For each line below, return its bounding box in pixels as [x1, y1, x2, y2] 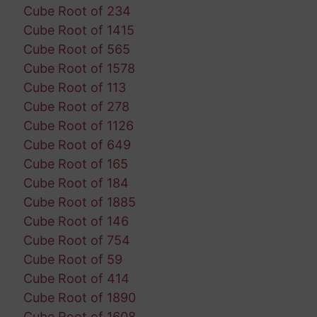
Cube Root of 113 [23, 79, 126, 95]
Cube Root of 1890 [23, 289, 136, 305]
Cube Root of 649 [23, 137, 131, 152]
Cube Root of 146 [23, 213, 129, 229]
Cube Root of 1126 [23, 117, 134, 133]
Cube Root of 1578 [23, 60, 135, 76]
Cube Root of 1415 [23, 22, 134, 38]
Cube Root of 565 [23, 41, 130, 57]
